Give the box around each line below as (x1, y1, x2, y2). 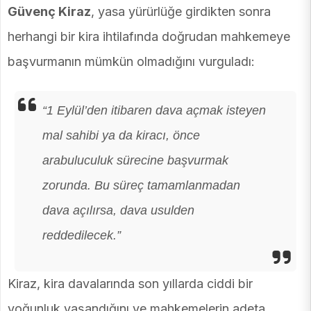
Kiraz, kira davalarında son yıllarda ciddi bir (8, 276, 253, 292)
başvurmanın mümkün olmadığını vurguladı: (8, 54, 255, 69)
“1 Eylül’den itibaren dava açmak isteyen (42, 103, 266, 118)
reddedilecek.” (42, 228, 121, 243)
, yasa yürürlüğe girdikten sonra (91, 4, 271, 19)
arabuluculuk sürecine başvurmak (42, 153, 228, 168)
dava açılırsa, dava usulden (42, 203, 194, 218)
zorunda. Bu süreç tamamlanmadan (42, 178, 240, 193)
